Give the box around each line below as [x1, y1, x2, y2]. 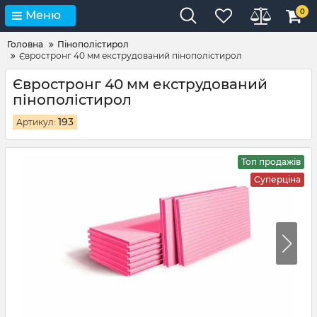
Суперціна [254, 174, 301, 185]
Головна [7, 39, 43, 50]
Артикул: [16, 117, 56, 127]
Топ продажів [241, 156, 301, 167]
